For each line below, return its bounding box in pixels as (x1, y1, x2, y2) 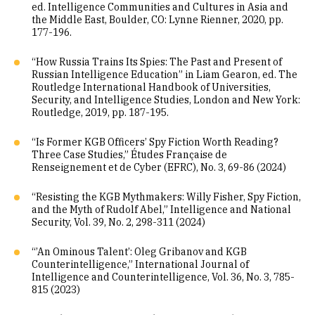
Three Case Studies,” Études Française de (32, 148, 227, 161)
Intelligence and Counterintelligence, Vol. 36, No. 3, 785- (32, 271, 295, 283)
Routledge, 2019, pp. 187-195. (32, 106, 169, 119)
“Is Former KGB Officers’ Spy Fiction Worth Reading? (32, 136, 278, 148)
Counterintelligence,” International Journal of (32, 258, 249, 271)
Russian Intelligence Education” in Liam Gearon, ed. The (32, 68, 297, 81)
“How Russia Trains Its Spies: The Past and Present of (32, 56, 282, 68)
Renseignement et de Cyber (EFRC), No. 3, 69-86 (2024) (32, 161, 286, 174)
